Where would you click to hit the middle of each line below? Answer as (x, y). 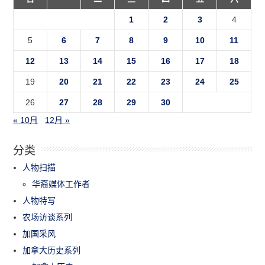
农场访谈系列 (48, 217)
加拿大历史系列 (52, 250)
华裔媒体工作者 (61, 184)
